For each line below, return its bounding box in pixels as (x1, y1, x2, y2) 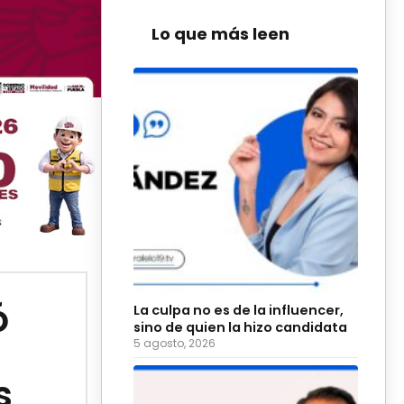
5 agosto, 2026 (133, 335, 216, 351)
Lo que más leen (151, 22, 289, 45)
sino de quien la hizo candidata (133, 317, 347, 336)
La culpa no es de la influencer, (133, 300, 344, 319)
